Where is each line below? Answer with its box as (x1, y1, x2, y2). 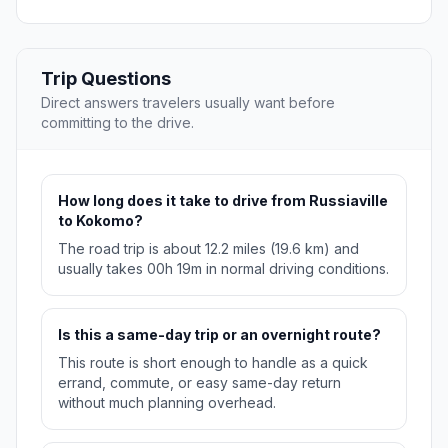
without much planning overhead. (58, 394, 276, 412)
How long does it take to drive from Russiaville (58, 192, 388, 210)
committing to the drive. (41, 114, 194, 132)
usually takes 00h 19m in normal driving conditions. (58, 260, 389, 278)
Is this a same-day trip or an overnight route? (58, 326, 381, 344)
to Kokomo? (58, 212, 143, 230)
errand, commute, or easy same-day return (58, 374, 341, 392)
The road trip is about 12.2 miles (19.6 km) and (58, 240, 359, 258)
